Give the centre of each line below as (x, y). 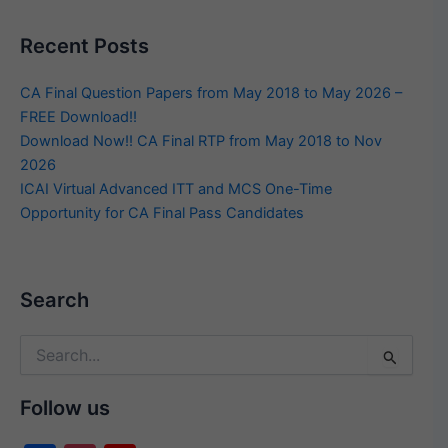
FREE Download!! (78, 117)
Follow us (65, 408)
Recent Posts (84, 46)
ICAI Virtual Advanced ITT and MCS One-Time (176, 189)
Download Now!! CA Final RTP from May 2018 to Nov (201, 141)
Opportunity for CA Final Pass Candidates (162, 213)
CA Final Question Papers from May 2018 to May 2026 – (211, 93)
